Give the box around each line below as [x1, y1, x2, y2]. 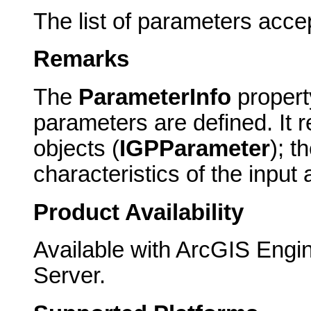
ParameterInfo [78, 85, 231, 110]
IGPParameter [119, 136, 270, 161]
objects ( [33, 136, 119, 161]
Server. [33, 263, 106, 289]
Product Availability [33, 199, 244, 225]
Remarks [33, 47, 129, 72]
